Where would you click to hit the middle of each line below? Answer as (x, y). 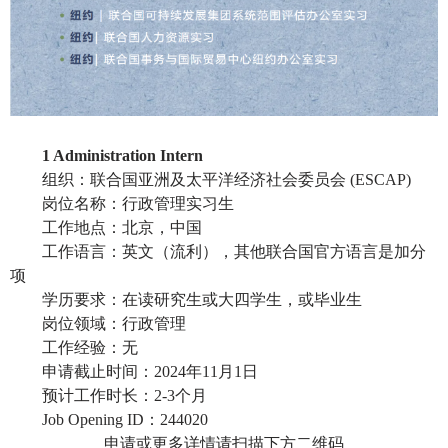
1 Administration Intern (122, 156)
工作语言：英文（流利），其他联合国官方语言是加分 (234, 252)
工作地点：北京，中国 (122, 228)
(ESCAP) (378, 180)
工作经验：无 (90, 348)
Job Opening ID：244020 (125, 420)
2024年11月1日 (206, 372)
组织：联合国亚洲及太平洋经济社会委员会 (194, 180)
